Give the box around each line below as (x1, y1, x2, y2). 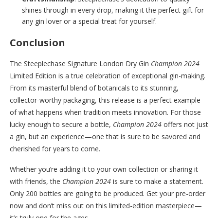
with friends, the (10, 176, 62, 186)
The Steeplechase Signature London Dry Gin (10, 58, 151, 68)
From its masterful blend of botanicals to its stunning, (10, 83, 179, 92)
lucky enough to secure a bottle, (10, 119, 113, 129)
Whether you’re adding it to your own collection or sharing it (10, 164, 198, 174)
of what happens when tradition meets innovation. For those (10, 107, 201, 117)
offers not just (162, 119, 208, 129)
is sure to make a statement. (111, 176, 203, 186)
